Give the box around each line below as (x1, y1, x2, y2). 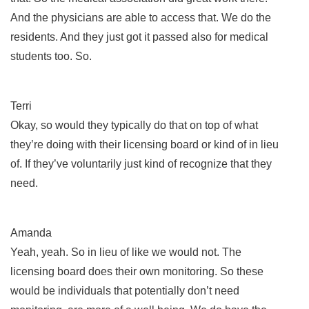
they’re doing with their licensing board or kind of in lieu (10, 138, 279, 150)
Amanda (10, 226, 52, 239)
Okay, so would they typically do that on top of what (10, 119, 258, 131)
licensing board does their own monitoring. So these (10, 265, 263, 277)
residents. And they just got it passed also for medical (10, 30, 268, 43)
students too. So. (10, 50, 94, 62)
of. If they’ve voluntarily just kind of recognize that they (10, 157, 272, 170)
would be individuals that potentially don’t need (10, 284, 239, 297)
